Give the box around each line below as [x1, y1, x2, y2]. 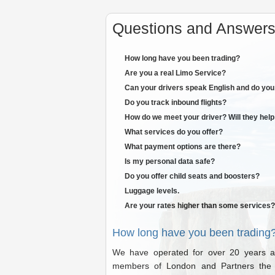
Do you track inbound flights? [125, 98, 227, 107]
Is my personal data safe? [125, 157, 215, 166]
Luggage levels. [125, 187, 179, 195]
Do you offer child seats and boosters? [125, 172, 260, 180]
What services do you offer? [125, 128, 223, 136]
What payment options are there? [125, 142, 241, 151]
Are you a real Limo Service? [125, 69, 226, 77]
